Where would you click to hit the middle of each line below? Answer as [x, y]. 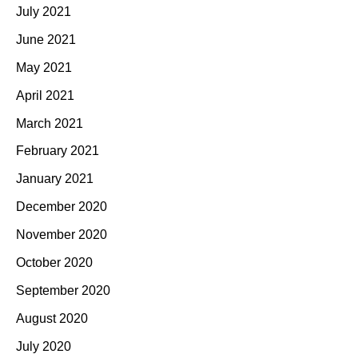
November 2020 [62, 235]
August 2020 [52, 318]
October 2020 [54, 262]
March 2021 [50, 123]
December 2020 [62, 207]
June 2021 [46, 39]
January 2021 [55, 179]
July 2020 [44, 346]
